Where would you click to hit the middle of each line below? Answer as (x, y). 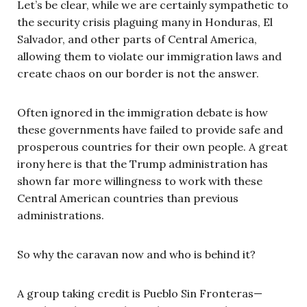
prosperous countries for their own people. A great (152, 146)
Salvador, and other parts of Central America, (137, 39)
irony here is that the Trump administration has (143, 163)
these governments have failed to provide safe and (150, 129)
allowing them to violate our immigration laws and (149, 56)
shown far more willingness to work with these (140, 181)
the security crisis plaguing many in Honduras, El (145, 22)
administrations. (61, 215)
